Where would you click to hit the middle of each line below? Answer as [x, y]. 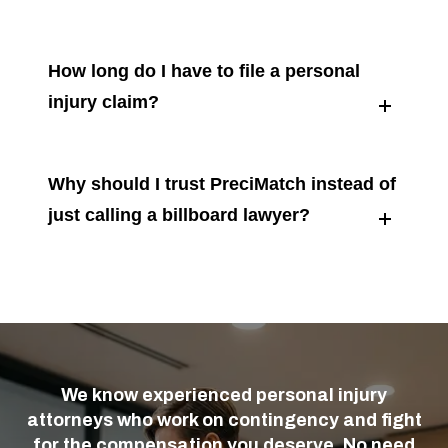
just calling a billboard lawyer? [179, 215]
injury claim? [104, 102]
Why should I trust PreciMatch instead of [222, 184]
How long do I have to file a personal [204, 71]
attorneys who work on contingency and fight [224, 420]
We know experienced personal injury [224, 395]
